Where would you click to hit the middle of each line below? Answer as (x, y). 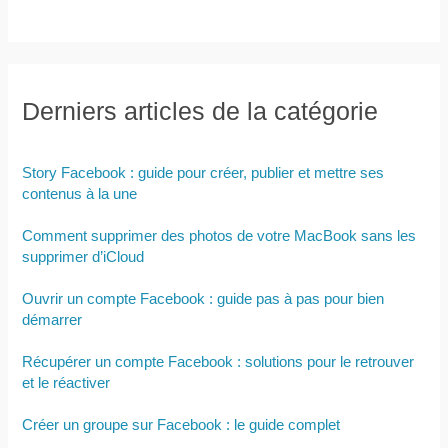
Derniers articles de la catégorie (200, 111)
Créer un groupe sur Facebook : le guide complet (181, 424)
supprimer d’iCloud (83, 256)
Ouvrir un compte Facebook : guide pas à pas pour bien (203, 298)
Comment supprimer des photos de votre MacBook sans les (219, 235)
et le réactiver (66, 382)
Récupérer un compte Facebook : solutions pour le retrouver (218, 361)
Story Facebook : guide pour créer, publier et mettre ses (203, 172)
